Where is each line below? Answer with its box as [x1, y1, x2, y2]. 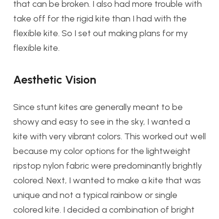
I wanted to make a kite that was [69, 175, 201, 186]
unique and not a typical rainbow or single [13, 190, 177, 201]
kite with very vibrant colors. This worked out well [13, 131, 206, 142]
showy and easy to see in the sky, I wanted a [13, 116, 190, 128]
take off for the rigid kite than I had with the [13, 13, 187, 24]
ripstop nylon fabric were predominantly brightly [13, 160, 202, 172]
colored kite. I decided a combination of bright [13, 204, 195, 216]
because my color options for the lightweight [13, 146, 191, 157]
